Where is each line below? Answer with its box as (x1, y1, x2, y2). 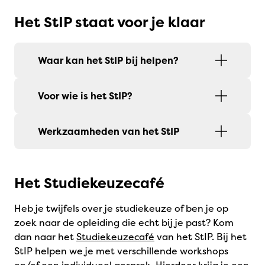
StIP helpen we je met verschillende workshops (14, 244, 228, 257)
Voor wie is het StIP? (38, 89, 132, 102)
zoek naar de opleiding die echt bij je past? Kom (14, 216, 234, 229)
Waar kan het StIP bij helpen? (38, 54, 179, 67)
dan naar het (14, 230, 76, 243)
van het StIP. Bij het (154, 230, 247, 243)
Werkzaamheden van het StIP (38, 125, 179, 138)
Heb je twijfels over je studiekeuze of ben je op (14, 202, 228, 215)
